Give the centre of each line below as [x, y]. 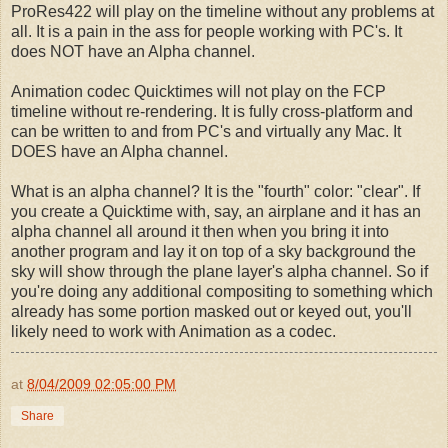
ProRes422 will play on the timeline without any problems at [222, 11]
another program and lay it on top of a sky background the [213, 251]
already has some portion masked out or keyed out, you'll [211, 311]
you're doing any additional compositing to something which [222, 291]
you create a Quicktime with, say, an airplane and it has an [216, 211]
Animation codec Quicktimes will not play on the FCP [198, 91]
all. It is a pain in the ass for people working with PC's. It [206, 31]
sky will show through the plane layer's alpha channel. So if [219, 271]
